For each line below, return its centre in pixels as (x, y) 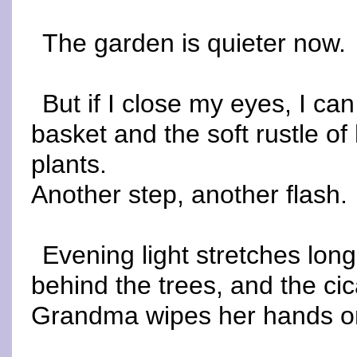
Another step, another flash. (189, 194)
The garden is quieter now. (194, 43)
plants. (69, 164)
